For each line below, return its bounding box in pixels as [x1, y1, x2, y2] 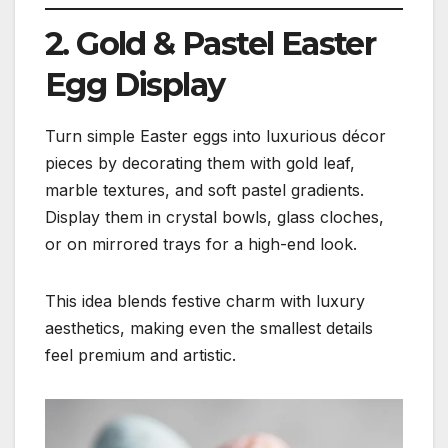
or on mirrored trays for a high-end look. [45, 233, 357, 254]
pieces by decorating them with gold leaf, [45, 152, 355, 173]
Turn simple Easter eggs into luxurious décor [45, 125, 386, 146]
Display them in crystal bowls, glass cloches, [45, 206, 384, 227]
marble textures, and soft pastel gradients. [45, 179, 364, 200]
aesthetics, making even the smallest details [45, 317, 373, 338]
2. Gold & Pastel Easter [45, 24, 376, 64]
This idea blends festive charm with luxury [45, 290, 365, 311]
